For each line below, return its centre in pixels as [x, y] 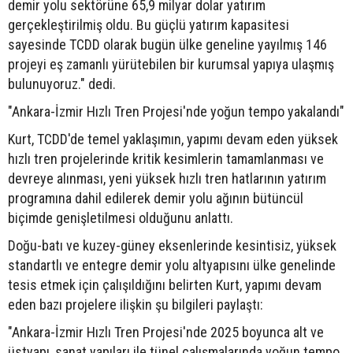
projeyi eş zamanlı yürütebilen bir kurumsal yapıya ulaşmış [171, 64]
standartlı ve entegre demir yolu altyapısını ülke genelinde [172, 265]
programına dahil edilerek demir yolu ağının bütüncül [156, 198]
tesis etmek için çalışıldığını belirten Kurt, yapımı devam [165, 284]
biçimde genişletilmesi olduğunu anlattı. [121, 217]
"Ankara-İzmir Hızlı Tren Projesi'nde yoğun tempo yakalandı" [176, 111]
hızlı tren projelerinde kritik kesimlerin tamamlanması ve [166, 158]
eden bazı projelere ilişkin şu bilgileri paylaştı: [136, 304]
